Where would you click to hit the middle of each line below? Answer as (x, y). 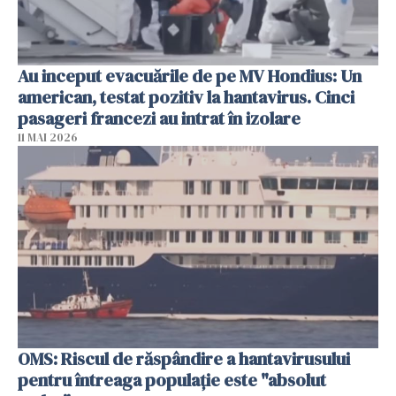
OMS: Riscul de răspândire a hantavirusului (184, 359)
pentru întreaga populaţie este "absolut (172, 381)
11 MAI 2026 (48, 137)
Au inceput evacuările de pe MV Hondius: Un (190, 76)
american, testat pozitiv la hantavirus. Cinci (186, 97)
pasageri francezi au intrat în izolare (159, 118)
